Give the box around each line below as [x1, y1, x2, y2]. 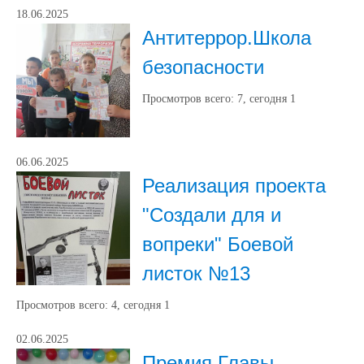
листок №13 [142, 262, 250, 284]
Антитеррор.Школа [142, 27, 311, 49]
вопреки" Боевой [142, 233, 293, 255]
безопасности [142, 56, 264, 78]
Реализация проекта [142, 175, 326, 197]
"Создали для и [142, 204, 281, 226]
